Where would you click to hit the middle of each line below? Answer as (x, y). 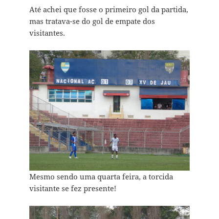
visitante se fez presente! (73, 188)
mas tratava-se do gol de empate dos (92, 21)
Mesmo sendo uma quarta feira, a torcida (101, 176)
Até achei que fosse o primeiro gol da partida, (109, 9)
